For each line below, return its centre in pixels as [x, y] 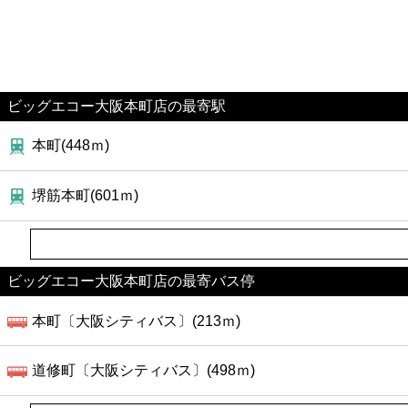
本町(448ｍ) [71, 146]
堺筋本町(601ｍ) [86, 195]
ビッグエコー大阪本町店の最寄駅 [117, 106]
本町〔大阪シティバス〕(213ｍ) [137, 321]
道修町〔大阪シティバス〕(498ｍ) [144, 371]
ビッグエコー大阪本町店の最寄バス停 [131, 280]
